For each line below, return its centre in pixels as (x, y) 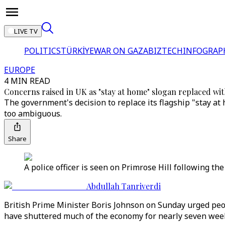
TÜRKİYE (77, 51)
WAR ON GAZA (121, 51)
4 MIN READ (27, 81)
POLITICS (42, 51)
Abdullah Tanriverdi (124, 186)
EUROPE (20, 70)
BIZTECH (165, 51)
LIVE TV (26, 31)
